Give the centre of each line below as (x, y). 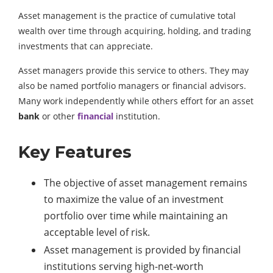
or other (58, 116)
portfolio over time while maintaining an (136, 216)
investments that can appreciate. (86, 46)
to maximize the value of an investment (134, 200)
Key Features (75, 152)
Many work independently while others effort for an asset (136, 101)
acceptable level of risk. (97, 232)
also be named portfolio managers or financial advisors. (132, 86)
